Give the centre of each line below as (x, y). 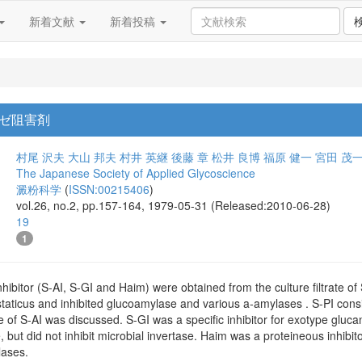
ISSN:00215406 (109, 189)
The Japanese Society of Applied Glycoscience (136, 173)
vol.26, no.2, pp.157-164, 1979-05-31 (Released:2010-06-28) (173, 205)
